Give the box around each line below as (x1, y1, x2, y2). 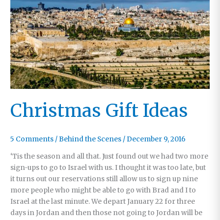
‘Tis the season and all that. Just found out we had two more (10, 152, 209, 161)
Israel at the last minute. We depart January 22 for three (10, 197, 195, 206)
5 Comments (10, 135, 54, 144)
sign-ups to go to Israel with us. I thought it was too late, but (10, 163, 206, 172)
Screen (10, 61, 34, 70)
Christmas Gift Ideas (10, 99, 189, 122)
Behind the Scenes (59, 135, 122, 144)
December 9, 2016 (127, 135, 186, 144)
